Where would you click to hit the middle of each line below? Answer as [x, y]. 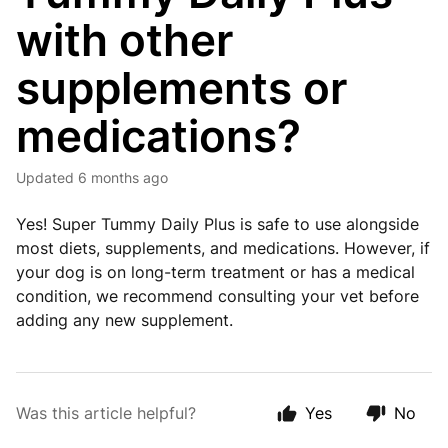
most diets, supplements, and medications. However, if [223, 248]
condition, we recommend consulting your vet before [217, 296]
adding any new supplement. [124, 320]
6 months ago [123, 177]
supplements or [181, 88]
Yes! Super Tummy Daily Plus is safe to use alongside [217, 224]
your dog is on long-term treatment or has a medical [215, 272]
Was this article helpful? [106, 413]
